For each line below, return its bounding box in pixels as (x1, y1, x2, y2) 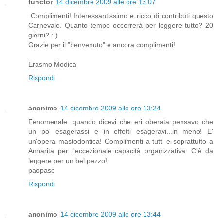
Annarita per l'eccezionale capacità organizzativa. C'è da (28, 147, 213, 155)
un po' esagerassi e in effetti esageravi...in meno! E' (28, 127, 213, 135)
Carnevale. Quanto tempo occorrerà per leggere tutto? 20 (28, 21, 213, 30)
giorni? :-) (28, 31, 58, 39)
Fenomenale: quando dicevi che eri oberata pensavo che (28, 118, 213, 126)
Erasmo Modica (28, 60, 76, 69)
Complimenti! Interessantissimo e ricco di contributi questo (28, 12, 213, 20)
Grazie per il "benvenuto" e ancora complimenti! (28, 41, 175, 49)
